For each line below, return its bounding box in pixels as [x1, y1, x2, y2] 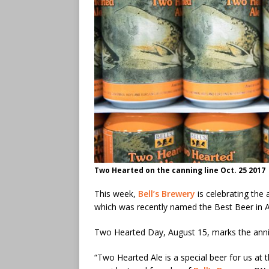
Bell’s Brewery [138, 188, 195, 200]
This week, [94, 188, 138, 200]
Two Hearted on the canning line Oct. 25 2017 [94, 165, 265, 176]
